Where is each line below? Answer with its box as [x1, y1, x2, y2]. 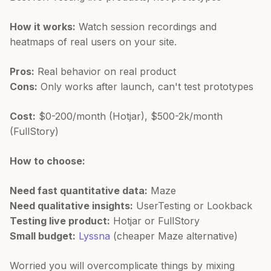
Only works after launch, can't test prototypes [38, 80, 253, 93]
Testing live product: [10, 214, 110, 227]
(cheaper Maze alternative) [110, 229, 238, 242]
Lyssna [79, 229, 110, 242]
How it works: [10, 20, 76, 33]
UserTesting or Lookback [133, 199, 252, 212]
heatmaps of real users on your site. [10, 35, 177, 48]
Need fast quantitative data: [10, 184, 148, 197]
